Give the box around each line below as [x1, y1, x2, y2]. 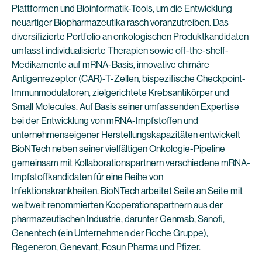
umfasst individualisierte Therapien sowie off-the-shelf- [12, 45, 229, 56]
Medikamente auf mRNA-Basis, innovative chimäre [12, 59, 209, 70]
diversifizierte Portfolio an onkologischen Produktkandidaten [12, 31, 249, 42]
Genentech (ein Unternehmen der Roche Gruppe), [12, 227, 208, 239]
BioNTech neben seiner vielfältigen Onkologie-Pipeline [12, 143, 225, 154]
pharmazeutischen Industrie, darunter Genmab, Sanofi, [12, 213, 225, 225]
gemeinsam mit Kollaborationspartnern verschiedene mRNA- [12, 157, 250, 168]
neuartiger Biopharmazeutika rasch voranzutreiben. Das [12, 17, 229, 28]
